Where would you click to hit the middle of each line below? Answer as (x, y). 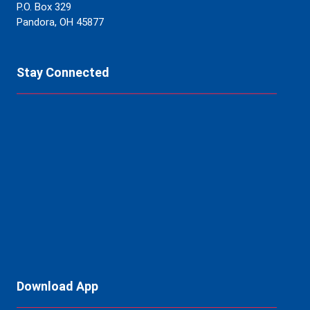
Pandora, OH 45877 (60, 22)
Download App (57, 286)
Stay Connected (63, 72)
